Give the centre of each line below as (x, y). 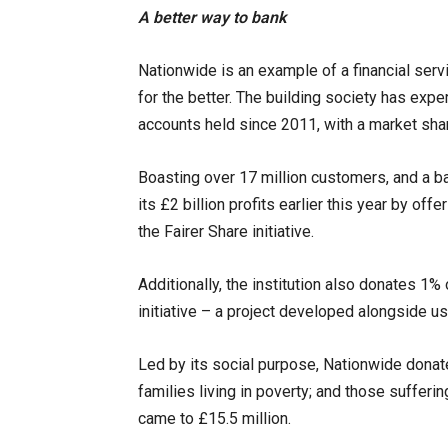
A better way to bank (212, 18)
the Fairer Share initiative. (226, 232)
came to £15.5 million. (214, 419)
